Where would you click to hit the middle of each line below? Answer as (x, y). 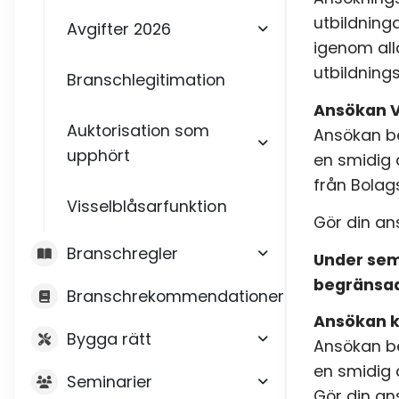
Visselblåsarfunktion (147, 206)
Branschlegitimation (146, 79)
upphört (98, 155)
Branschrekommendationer (175, 297)
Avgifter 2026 (119, 28)
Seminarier (109, 382)
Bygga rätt (109, 339)
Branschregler (122, 254)
